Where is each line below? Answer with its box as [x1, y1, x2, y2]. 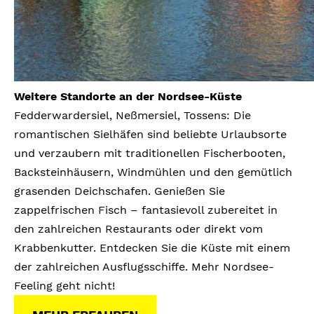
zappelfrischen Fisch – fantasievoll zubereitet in [14, 203, 278, 217]
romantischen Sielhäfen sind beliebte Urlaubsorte [14, 128, 287, 142]
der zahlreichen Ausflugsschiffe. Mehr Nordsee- [14, 260, 274, 274]
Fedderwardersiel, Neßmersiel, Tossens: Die [14, 109, 251, 123]
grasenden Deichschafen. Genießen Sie [14, 184, 225, 198]
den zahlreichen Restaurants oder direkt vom [14, 222, 263, 236]
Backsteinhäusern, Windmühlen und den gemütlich [14, 165, 292, 179]
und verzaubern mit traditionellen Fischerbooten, [14, 146, 285, 161]
